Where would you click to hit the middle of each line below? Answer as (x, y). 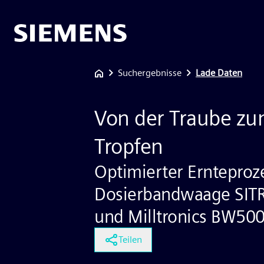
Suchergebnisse (150, 73)
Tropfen (129, 146)
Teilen (130, 240)
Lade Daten (219, 73)
